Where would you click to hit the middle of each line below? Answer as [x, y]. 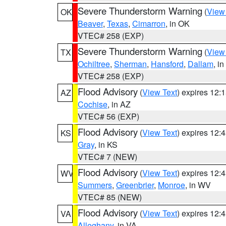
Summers [95, 185]
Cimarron [149, 23]
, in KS [106, 145]
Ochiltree [94, 64]
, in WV [198, 185]
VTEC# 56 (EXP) [108, 116]
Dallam [201, 64]
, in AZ [119, 104]
